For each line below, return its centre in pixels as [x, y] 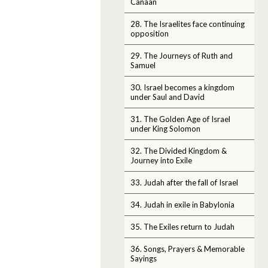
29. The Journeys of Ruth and [182, 55]
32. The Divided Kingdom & [179, 150]
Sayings [144, 258]
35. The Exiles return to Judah [182, 226]
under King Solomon [165, 128]
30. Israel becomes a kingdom [182, 87]
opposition [150, 33]
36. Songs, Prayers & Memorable [188, 249]
